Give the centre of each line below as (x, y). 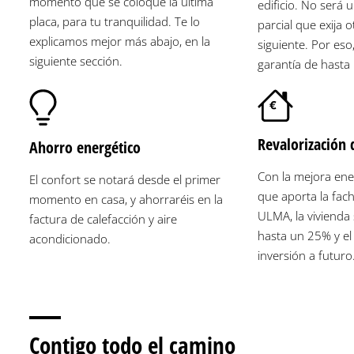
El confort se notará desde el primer (125, 179)
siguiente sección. (76, 60)
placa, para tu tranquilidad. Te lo (115, 21)
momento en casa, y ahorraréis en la (126, 199)
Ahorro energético (85, 147)
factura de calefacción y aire (103, 218)
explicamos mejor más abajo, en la (120, 41)
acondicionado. (70, 238)
